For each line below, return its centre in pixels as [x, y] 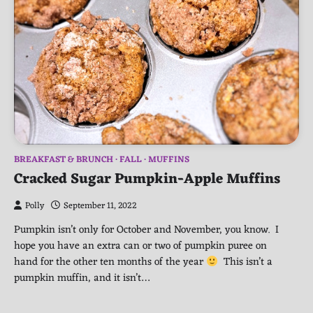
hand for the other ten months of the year [110, 262]
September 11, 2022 [100, 206]
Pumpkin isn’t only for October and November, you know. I [146, 230]
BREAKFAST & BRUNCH [64, 160]
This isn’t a [245, 262]
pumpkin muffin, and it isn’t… [82, 278]
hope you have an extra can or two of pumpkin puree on [140, 246]
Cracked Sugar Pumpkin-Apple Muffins [147, 180]
